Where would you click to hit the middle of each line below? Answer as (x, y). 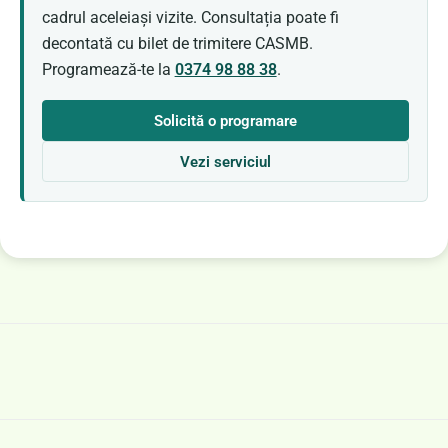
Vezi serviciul (225, 161)
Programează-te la (108, 69)
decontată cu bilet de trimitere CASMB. (177, 43)
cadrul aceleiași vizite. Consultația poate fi (190, 17)
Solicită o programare (225, 120)
